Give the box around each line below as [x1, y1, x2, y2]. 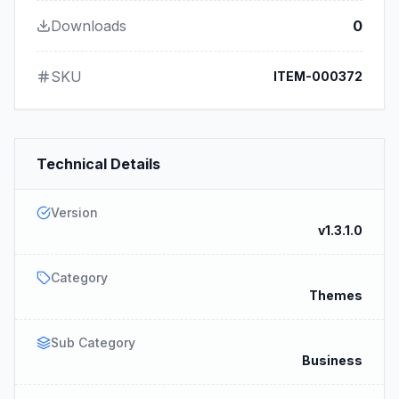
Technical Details [37, 155, 160, 173]
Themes [309, 288, 362, 303]
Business [302, 353, 362, 368]
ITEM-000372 [273, 69, 362, 84]
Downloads [51, 17, 126, 35]
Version [51, 205, 98, 220]
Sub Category [51, 335, 135, 350]
